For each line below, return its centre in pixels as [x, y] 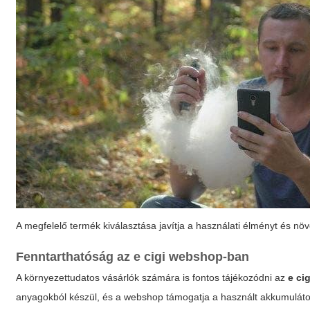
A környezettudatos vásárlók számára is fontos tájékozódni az [152, 277]
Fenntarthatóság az [75, 257]
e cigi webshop [179, 257]
